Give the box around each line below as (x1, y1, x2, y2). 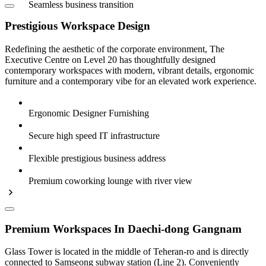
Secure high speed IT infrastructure (28, 130, 160, 141)
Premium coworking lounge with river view (28, 175, 192, 186)
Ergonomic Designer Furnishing (28, 107, 149, 118)
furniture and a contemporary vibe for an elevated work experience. (5, 75, 256, 86)
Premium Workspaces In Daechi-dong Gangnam (5, 222, 242, 235)
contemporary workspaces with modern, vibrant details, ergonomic (5, 65, 254, 75)
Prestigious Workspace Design (5, 20, 150, 33)
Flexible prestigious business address (28, 153, 166, 163)
